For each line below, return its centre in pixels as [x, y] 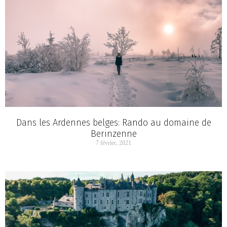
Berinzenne [113, 134]
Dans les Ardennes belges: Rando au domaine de [113, 123]
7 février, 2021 [113, 143]
